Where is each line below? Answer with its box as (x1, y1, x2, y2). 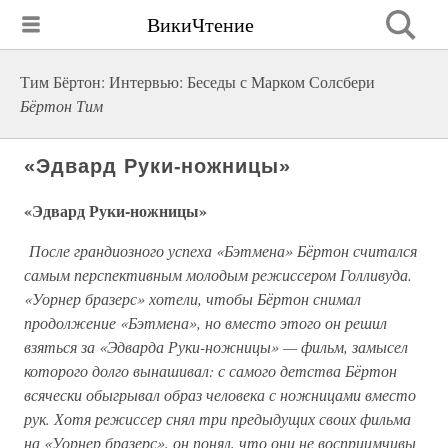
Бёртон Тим (20, 95, 103, 116)
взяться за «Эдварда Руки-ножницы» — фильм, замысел (24, 336, 408, 357)
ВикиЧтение (147, 10, 254, 38)
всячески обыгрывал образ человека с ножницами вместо (24, 384, 416, 405)
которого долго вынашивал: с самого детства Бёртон (24, 360, 397, 381)
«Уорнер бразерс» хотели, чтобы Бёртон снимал (24, 288, 361, 309)
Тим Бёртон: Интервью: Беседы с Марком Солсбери (20, 71, 375, 92)
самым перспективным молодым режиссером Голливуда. (24, 264, 412, 285)
